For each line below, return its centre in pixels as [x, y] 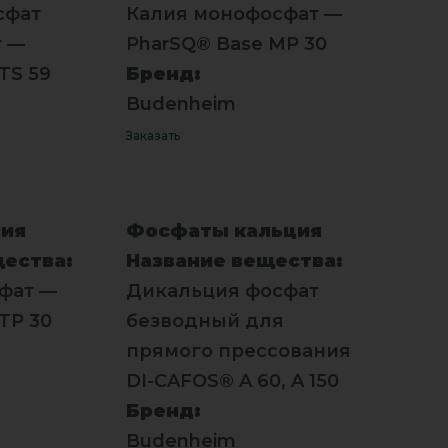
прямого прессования [238, 350]
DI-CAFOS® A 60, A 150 [232, 380]
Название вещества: [234, 260]
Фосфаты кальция [223, 230]
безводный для [204, 320]
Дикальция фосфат [222, 290]
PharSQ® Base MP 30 [226, 43]
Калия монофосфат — [233, 13]
